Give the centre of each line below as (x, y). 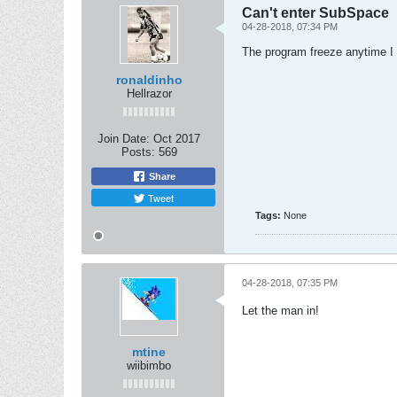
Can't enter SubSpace (315, 13)
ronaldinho (149, 80)
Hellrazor (149, 93)
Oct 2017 (177, 139)
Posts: (138, 152)
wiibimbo (149, 366)
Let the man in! (280, 311)
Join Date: (124, 139)
